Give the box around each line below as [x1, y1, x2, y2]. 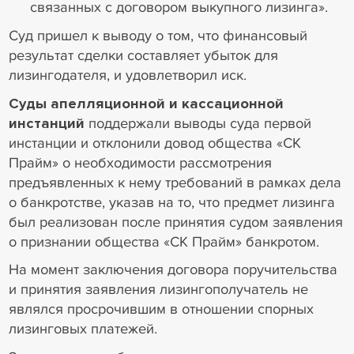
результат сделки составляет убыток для [8, 46, 278, 64]
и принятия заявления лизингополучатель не [8, 281, 308, 299]
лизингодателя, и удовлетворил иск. [8, 66, 247, 84]
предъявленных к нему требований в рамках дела [8, 173, 341, 191]
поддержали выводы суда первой [84, 114, 311, 132]
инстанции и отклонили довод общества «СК [8, 134, 301, 152]
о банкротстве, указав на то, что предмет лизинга [8, 193, 335, 211]
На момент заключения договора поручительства [8, 261, 337, 279]
